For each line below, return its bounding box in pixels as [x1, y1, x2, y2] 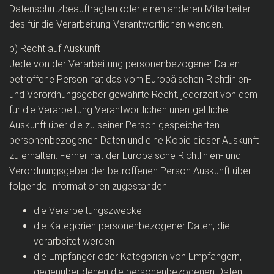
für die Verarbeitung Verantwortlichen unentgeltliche [9, 104, 228, 116]
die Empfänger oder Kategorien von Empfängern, [34, 251, 242, 262]
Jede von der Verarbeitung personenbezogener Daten [9, 58, 240, 70]
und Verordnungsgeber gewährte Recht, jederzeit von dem [9, 89, 257, 100]
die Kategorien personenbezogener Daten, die [34, 220, 230, 232]
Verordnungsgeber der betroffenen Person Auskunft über [9, 165, 251, 177]
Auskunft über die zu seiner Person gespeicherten [9, 119, 220, 131]
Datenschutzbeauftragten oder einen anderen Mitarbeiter [9, 3, 251, 15]
